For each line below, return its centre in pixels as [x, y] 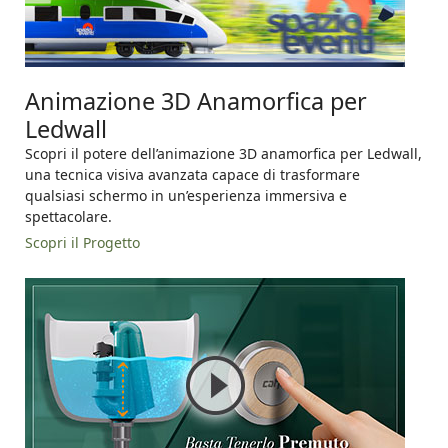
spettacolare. [68, 217]
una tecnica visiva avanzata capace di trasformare [192, 175]
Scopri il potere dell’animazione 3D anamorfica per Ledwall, [223, 154]
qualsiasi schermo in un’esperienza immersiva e [186, 196]
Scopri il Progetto [82, 243]
